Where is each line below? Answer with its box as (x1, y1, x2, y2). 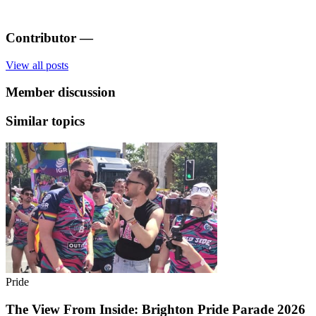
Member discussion (6, 85, 116, 100)
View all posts (6, 59, 68, 71)
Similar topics (6, 114, 85, 129)
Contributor (6, 30, 76, 45)
